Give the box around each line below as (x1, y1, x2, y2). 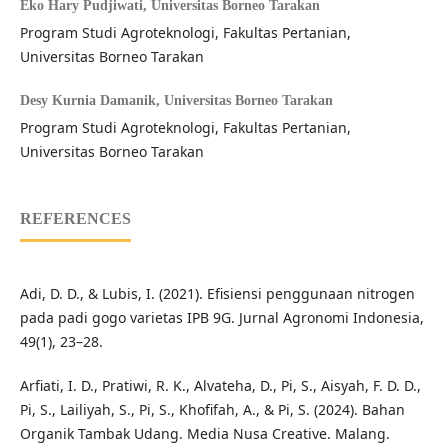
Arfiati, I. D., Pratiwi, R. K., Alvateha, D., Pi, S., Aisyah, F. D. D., (19, 376, 421, 396)
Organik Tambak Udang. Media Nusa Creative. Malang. (19, 424, 390, 444)
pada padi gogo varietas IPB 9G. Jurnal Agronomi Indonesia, (19, 308, 424, 328)
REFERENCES (19, 210, 131, 228)
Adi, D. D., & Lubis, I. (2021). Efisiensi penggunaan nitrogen (19, 284, 415, 304)
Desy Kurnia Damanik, (19, 93, 164, 109)
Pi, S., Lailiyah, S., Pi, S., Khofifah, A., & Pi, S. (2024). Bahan (19, 400, 405, 420)
